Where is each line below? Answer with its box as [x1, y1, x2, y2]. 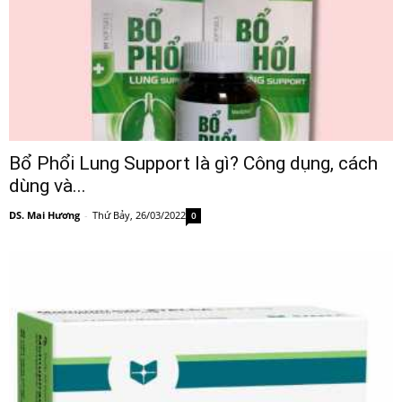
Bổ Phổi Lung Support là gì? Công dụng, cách [9, 153, 378, 175]
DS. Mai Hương [9, 208, 80, 223]
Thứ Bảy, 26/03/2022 [92, 208, 186, 223]
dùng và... [9, 175, 86, 197]
